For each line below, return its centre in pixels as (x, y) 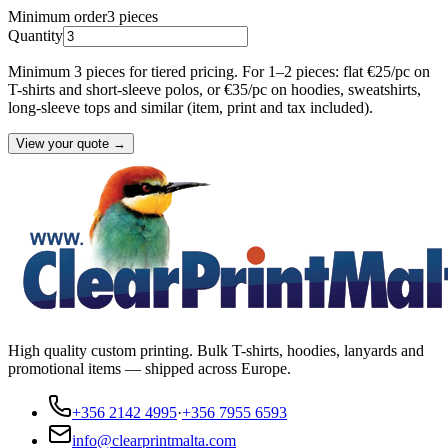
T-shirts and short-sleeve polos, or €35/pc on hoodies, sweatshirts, (214, 90)
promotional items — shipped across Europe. (149, 369)
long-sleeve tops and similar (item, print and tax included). (190, 108)
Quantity (35, 36)
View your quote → (71, 144)
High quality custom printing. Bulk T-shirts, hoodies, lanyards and (216, 351)
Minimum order (57, 17)
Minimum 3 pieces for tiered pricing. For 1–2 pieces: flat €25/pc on (219, 72)
